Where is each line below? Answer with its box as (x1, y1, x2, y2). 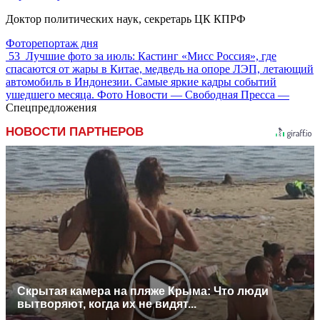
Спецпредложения (6, 101, 96, 114)
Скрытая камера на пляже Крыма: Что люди (17, 284, 269, 297)
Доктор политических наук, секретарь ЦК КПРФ (6, 13, 246, 26)
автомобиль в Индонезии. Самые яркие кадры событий (6, 76, 276, 89)
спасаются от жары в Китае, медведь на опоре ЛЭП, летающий (6, 63, 314, 76)
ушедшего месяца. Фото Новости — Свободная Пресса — (6, 89, 289, 101)
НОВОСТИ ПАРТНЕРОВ (6, 125, 144, 139)
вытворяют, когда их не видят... (17, 297, 196, 310)
